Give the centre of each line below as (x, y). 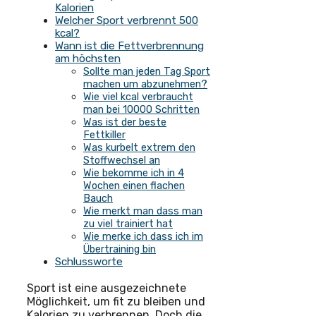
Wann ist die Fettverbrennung (129, 46)
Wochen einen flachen (134, 186)
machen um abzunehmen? (145, 84)
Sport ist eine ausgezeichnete (107, 288)
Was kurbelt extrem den (139, 148)
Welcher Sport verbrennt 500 (127, 21)
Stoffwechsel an (122, 160)
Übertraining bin (120, 249)
